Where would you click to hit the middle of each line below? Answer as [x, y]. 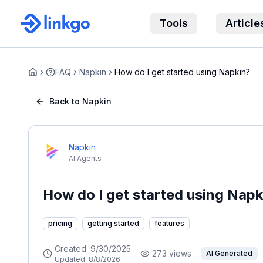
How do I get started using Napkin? [182, 72]
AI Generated [229, 253]
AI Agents [85, 158]
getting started [113, 223]
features [169, 223]
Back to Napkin [80, 101]
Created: [73, 249]
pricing [60, 223]
